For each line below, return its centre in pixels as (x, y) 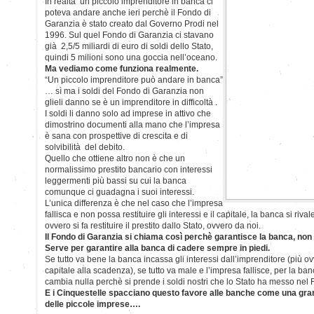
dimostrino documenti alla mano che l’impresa (132, 124)
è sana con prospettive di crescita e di (116, 136)
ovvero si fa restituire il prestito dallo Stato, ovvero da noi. (153, 225)
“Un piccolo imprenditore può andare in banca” (134, 80)
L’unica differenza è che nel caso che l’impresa (134, 203)
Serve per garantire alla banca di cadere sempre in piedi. (157, 248)
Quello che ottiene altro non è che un (115, 158)
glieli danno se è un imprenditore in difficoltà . (131, 102)
